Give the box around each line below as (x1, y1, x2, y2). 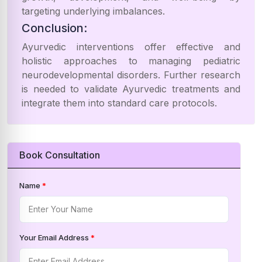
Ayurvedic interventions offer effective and (22, 41, 240, 53)
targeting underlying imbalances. (22, 5, 165, 17)
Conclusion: (22, 21, 87, 35)
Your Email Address (19, 233, 91, 242)
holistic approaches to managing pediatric (22, 55, 240, 67)
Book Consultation (19, 149, 100, 161)
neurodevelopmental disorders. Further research (22, 69, 240, 81)
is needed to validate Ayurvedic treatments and (22, 83, 240, 95)
